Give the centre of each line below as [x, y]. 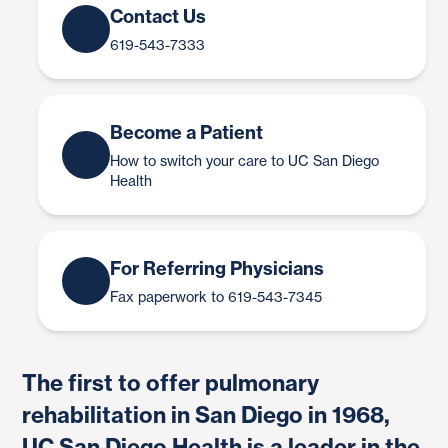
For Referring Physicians [217, 268]
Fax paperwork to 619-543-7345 [216, 296]
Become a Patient [186, 132]
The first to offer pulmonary [170, 383]
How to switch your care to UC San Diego [244, 160]
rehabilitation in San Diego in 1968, [206, 415]
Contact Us [158, 16]
